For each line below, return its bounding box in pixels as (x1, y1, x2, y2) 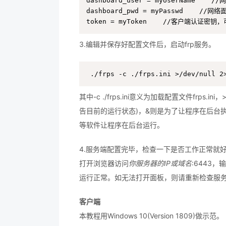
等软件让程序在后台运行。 (79, 121, 164, 129)
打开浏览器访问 (79, 159, 129, 167)
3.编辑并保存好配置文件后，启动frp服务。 (79, 40, 215, 48)
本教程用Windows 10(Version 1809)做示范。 (79, 211, 223, 220)
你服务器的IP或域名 (129, 159, 192, 167)
